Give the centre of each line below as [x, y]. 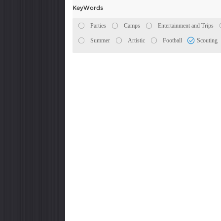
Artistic [136, 40]
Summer [100, 40]
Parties [98, 26]
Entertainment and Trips [186, 26]
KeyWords [88, 8]
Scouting [207, 40]
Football [172, 40]
